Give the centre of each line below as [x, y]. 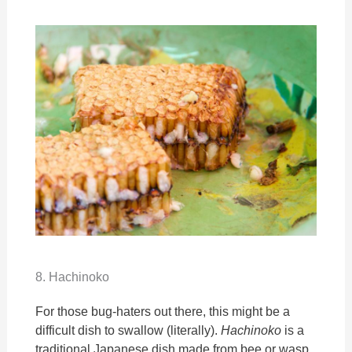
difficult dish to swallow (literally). [128, 330]
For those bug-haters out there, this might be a [163, 311]
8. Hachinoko [73, 277]
